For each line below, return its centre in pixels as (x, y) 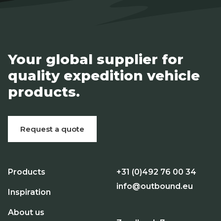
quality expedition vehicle (104, 76)
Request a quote (52, 129)
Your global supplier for (96, 59)
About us (26, 213)
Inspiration (29, 192)
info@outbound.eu (155, 186)
